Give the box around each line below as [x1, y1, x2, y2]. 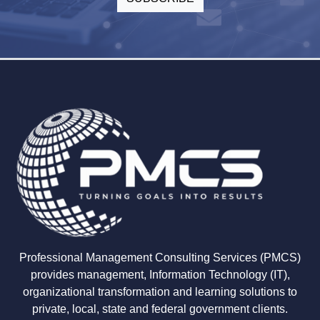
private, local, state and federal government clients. [32, 302, 288, 315]
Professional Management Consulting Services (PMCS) [19, 251, 301, 264]
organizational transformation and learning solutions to [23, 285, 297, 298]
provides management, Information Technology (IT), [30, 268, 290, 281]
